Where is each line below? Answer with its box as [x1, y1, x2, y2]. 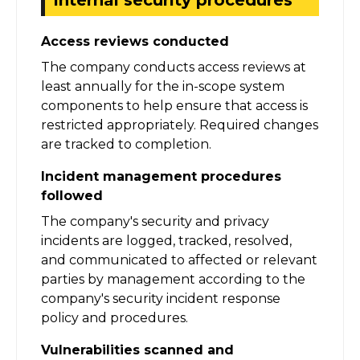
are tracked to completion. [41, 136, 211, 152]
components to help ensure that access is [41, 97, 308, 113]
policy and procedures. [41, 309, 188, 325]
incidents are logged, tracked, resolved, [41, 232, 292, 248]
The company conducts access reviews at [41, 59, 306, 75]
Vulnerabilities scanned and [41, 342, 234, 358]
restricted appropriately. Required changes [41, 117, 318, 133]
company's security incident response [41, 290, 280, 306]
